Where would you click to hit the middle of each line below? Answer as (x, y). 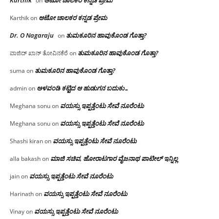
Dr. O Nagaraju (32, 35)
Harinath (22, 194)
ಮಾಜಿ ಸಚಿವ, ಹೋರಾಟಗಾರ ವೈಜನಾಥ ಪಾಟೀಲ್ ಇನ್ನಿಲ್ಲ (114, 158)
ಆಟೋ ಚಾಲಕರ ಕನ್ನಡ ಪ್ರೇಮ (73, 17)
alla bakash (25, 158)
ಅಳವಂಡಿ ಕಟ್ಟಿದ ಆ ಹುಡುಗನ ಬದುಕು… (83, 88)
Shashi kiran (26, 141)
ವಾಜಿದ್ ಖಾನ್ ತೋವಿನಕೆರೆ (39, 53)
